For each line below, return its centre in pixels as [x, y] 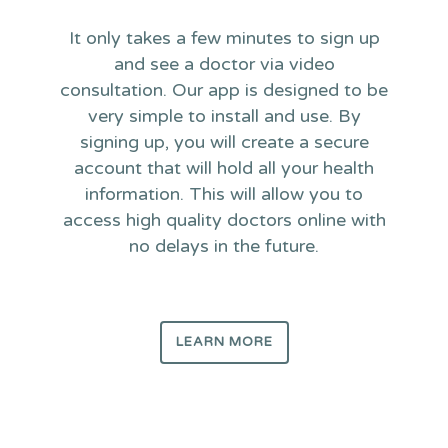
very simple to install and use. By [224, 116]
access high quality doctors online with [224, 220]
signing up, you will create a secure [224, 142]
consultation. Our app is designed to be [224, 90]
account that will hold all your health [224, 168]
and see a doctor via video [224, 64]
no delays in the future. [224, 246]
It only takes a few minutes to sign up [224, 38]
